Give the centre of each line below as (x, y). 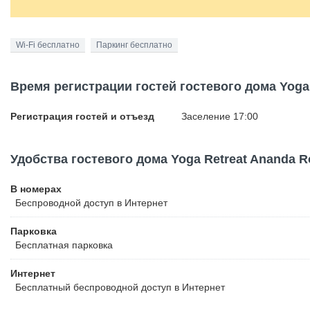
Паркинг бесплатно (134, 45)
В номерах (36, 189)
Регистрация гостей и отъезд (82, 116)
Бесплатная (42, 245)
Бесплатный (43, 287)
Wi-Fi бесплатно (48, 45)
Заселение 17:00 (220, 116)
